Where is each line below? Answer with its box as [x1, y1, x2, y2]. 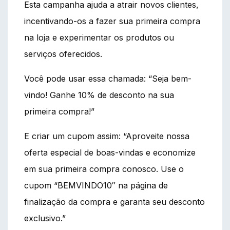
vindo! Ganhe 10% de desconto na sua [24, 89, 174, 100]
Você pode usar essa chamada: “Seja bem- [24, 73, 191, 84]
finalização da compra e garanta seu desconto [24, 196, 205, 207]
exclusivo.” [24, 213, 66, 223]
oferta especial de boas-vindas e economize [24, 147, 196, 158]
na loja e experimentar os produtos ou [24, 32, 174, 43]
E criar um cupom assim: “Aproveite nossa [24, 130, 189, 141]
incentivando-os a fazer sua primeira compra [24, 15, 200, 26]
